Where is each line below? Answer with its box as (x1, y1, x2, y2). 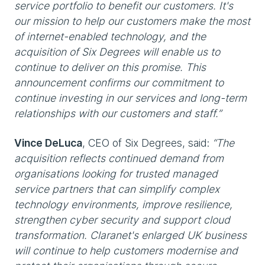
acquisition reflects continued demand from (14, 152, 224, 164)
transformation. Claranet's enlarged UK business (14, 229, 247, 241)
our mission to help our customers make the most (14, 15, 250, 27)
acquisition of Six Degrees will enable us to (14, 46, 220, 58)
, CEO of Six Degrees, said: (82, 137, 212, 149)
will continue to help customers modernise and (14, 244, 238, 257)
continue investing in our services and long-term (14, 92, 247, 104)
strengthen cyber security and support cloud (14, 214, 230, 226)
